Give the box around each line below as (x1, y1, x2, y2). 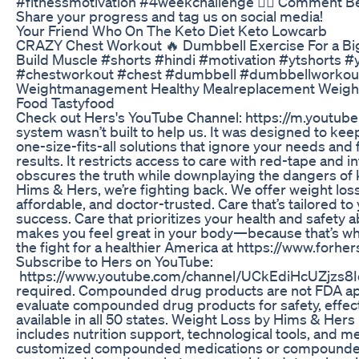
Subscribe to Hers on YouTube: (16, 252, 213, 270)
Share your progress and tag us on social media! (16, 6, 323, 25)
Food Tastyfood (16, 93, 115, 111)
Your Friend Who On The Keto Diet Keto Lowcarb (16, 21, 327, 39)
